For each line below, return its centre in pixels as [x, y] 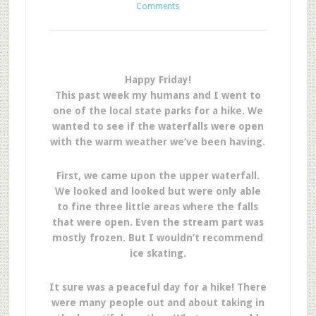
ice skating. [158, 253]
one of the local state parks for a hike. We [158, 111]
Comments [158, 6]
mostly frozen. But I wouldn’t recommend [158, 238]
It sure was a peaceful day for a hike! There [158, 287]
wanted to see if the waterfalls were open [158, 126]
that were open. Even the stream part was [158, 222]
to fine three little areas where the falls [158, 207]
